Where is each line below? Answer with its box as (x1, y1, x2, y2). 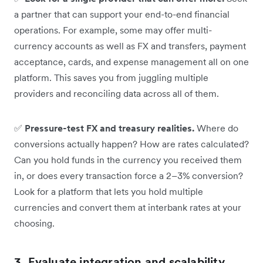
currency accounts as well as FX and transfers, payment (14, 39, 246, 52)
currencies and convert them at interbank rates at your (14, 201, 241, 213)
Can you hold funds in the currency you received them (14, 153, 242, 166)
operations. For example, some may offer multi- (14, 23, 212, 36)
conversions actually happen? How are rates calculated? (14, 137, 249, 150)
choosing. (14, 217, 55, 229)
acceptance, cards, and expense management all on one (14, 55, 249, 68)
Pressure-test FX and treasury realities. (25, 122, 194, 134)
